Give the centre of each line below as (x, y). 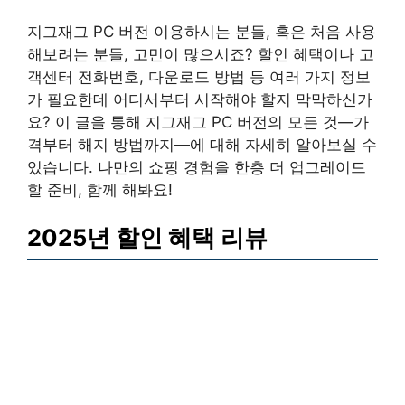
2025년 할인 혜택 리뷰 (147, 237)
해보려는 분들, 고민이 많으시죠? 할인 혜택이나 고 (201, 54)
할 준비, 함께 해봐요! (100, 189)
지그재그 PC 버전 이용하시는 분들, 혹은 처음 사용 (202, 31)
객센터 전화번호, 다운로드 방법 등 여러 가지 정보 (199, 76)
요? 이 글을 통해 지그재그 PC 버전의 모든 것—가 (198, 122)
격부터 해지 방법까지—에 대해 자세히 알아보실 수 (202, 144)
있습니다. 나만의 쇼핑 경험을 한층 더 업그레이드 (197, 167)
